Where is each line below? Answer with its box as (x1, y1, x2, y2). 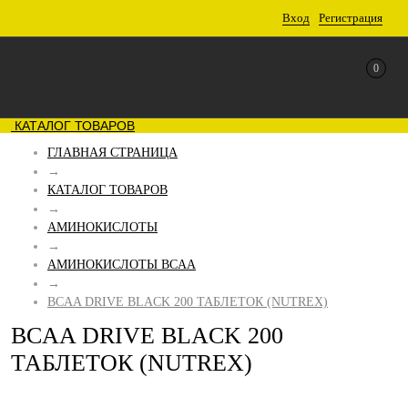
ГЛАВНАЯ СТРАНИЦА (47, 146, 178, 159)
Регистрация (319, 11, 382, 25)
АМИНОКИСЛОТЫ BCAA (47, 258, 196, 271)
